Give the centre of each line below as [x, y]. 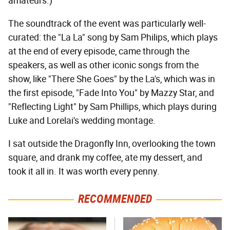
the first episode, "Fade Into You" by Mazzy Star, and [111, 93]
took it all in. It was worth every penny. [85, 172]
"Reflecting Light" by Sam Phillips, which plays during [112, 107]
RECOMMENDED [115, 199]
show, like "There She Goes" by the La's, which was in [112, 79]
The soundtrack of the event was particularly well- [107, 24]
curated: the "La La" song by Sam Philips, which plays [113, 38]
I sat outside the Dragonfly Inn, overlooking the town [112, 144]
